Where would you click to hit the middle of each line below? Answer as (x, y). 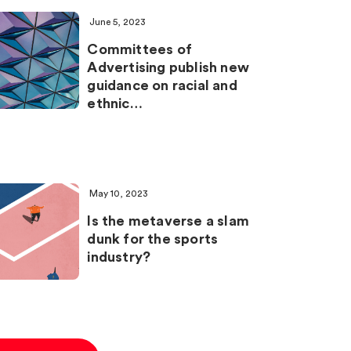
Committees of (140, 49)
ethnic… (115, 103)
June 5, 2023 (118, 22)
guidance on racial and (162, 85)
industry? (119, 257)
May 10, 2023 (119, 193)
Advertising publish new (168, 67)
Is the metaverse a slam (168, 221)
